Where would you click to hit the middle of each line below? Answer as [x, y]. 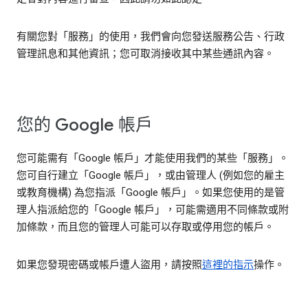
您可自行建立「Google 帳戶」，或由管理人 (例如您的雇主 [151, 176]
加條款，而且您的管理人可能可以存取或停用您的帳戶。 [145, 227]
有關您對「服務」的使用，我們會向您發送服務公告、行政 [151, 37]
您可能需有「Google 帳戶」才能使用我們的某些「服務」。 [153, 158]
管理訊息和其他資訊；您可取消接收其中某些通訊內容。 [145, 54]
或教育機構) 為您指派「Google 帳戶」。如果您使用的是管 [151, 193]
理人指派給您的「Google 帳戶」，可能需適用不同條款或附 [153, 210]
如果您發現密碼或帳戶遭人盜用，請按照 [109, 265]
